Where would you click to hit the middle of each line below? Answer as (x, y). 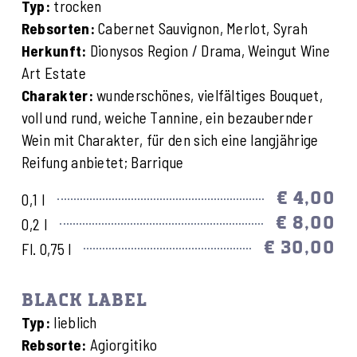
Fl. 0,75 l (47, 249)
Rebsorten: (58, 29)
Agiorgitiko (124, 344)
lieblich (76, 322)
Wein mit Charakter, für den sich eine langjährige (170, 140)
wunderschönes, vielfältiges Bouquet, (208, 96)
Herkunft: (54, 51)
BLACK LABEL (84, 300)
